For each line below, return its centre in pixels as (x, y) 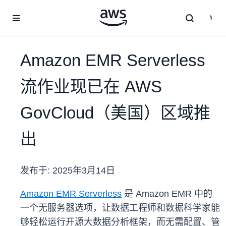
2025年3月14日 (84, 171)
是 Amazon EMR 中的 (167, 194)
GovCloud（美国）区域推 (115, 113)
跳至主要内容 (26, 10)
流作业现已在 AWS (91, 87)
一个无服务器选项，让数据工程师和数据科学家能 (120, 208)
